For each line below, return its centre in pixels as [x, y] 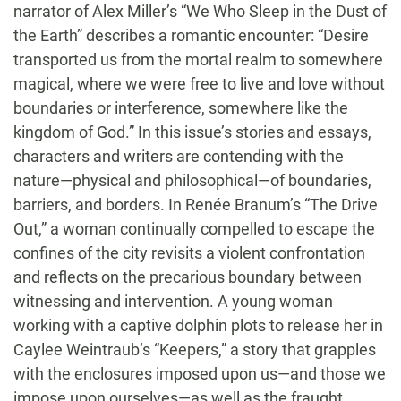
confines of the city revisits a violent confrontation [189, 253]
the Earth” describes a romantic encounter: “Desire [191, 36]
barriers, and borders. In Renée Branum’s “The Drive [196, 205]
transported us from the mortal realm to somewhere [198, 60]
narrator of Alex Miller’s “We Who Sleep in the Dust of [200, 12]
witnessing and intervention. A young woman [173, 302]
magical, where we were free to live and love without [199, 84]
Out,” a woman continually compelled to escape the [194, 229]
